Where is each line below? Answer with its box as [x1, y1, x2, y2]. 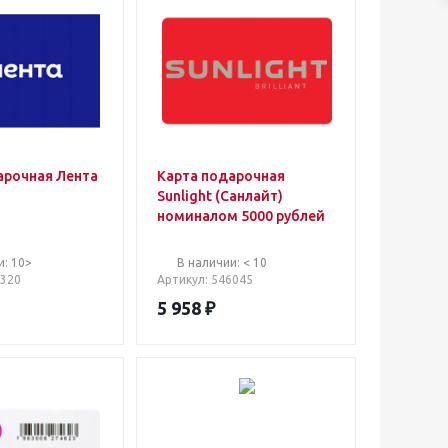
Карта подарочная [157, 168, 285, 184]
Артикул [157, 273, 205, 286]
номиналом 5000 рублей [157, 208, 325, 224]
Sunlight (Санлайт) [157, 188, 283, 204]
